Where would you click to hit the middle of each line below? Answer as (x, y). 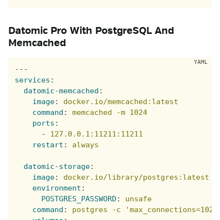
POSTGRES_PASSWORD (79, 199)
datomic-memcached (61, 91)
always (86, 145)
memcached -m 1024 (110, 113)
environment (57, 188)
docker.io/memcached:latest (121, 102)
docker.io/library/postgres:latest (137, 178)
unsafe (139, 199)
